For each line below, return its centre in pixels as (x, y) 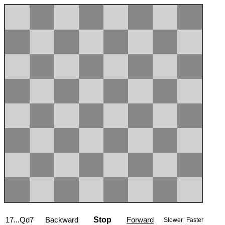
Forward (140, 220)
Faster (195, 220)
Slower (174, 220)
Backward (62, 220)
